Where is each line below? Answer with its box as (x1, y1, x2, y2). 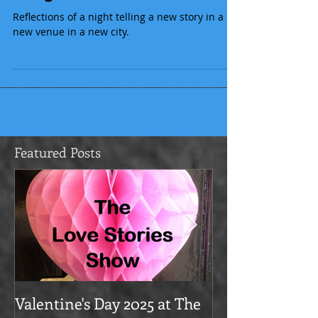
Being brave (13, 9, 95, 31)
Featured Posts (14, 172, 101, 190)
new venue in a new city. (13, 53, 129, 67)
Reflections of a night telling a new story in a (13, 38, 224, 52)
